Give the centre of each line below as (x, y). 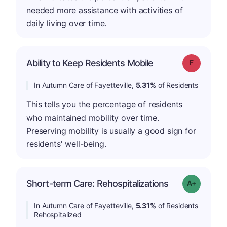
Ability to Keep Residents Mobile (90, 63)
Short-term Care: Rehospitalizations (98, 184)
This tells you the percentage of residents (105, 104)
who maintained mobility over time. (93, 118)
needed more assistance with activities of (105, 10)
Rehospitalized (58, 215)
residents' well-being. (66, 144)
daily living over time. (67, 23)
